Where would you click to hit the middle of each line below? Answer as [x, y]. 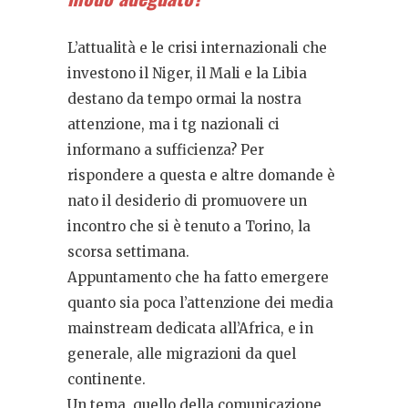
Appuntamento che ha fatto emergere [198, 277]
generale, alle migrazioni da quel [182, 353]
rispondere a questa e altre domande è [201, 175]
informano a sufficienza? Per [166, 149]
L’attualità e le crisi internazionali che [197, 47]
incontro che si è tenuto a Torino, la [189, 226]
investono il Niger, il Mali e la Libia [187, 73]
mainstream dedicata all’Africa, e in [190, 328]
